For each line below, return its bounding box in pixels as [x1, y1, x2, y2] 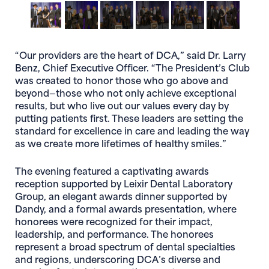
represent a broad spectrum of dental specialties [15, 238, 235, 253]
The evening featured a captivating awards [15, 163, 209, 177]
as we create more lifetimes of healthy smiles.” [15, 135, 226, 150]
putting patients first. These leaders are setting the [15, 110, 243, 124]
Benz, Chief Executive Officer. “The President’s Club [15, 59, 250, 74]
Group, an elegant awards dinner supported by [15, 188, 227, 202]
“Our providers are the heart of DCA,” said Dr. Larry [15, 47, 246, 61]
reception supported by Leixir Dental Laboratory [15, 175, 232, 190]
